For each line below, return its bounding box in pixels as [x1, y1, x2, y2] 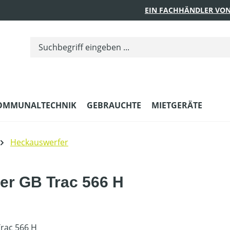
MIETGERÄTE [151, 100, 202, 111]
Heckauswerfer [10, 137, 68, 148]
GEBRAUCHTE [87, 100, 141, 111]
